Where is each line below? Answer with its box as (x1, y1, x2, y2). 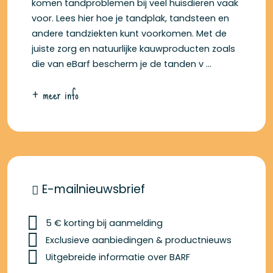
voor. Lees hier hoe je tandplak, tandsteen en (32, 12, 229, 24)
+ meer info (32, 80, 79, 108)
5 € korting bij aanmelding (46, 216, 163, 229)
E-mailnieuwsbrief (39, 180, 145, 197)
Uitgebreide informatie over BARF (46, 250, 190, 263)
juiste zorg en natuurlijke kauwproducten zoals (32, 42, 235, 55)
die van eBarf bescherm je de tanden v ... (32, 57, 211, 70)
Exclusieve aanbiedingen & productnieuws (46, 233, 232, 246)
